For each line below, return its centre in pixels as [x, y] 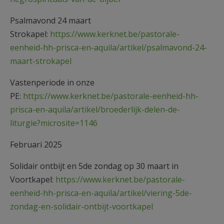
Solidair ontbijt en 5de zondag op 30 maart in [94, 166]
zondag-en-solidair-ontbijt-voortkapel [81, 206]
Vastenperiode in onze [52, 82]
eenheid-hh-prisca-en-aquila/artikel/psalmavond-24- [108, 47]
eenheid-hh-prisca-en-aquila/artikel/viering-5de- [101, 193]
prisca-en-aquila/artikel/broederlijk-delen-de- [95, 109]
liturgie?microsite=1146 [54, 123]
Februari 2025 [36, 144]
